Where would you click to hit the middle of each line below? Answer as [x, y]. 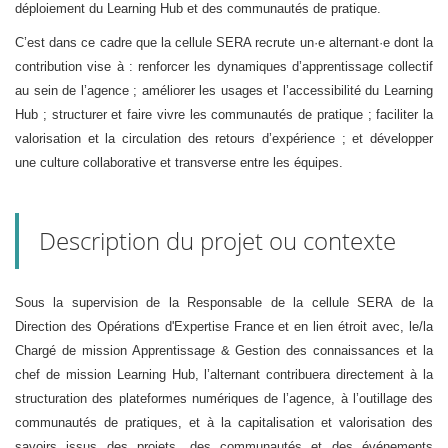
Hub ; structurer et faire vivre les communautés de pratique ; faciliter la [224, 115]
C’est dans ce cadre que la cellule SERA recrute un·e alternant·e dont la [224, 43]
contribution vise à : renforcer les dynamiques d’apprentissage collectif [224, 67]
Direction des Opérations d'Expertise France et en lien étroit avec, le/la [224, 327]
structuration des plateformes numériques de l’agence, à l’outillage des [224, 399]
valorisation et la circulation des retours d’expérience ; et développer [224, 139]
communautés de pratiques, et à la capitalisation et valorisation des [224, 423]
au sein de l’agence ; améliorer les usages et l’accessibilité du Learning [224, 91]
